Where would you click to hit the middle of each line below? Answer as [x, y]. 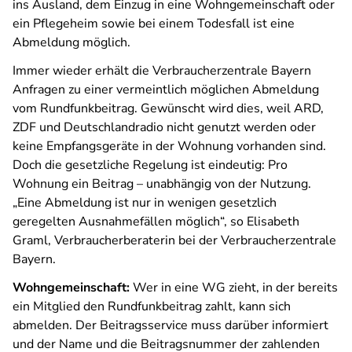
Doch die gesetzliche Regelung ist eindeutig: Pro [150, 165]
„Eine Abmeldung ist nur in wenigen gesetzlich [145, 203]
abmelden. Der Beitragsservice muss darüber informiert [170, 325]
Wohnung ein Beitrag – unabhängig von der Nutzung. [162, 184]
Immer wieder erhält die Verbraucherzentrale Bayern [162, 71]
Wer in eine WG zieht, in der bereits [235, 288]
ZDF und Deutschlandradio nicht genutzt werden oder [164, 127]
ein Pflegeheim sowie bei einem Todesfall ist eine [154, 24]
